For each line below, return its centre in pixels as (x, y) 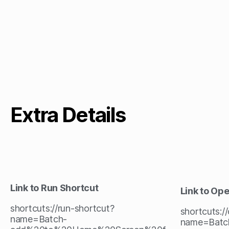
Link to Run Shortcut (54, 188)
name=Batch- (39, 219)
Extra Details (68, 115)
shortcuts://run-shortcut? (62, 208)
